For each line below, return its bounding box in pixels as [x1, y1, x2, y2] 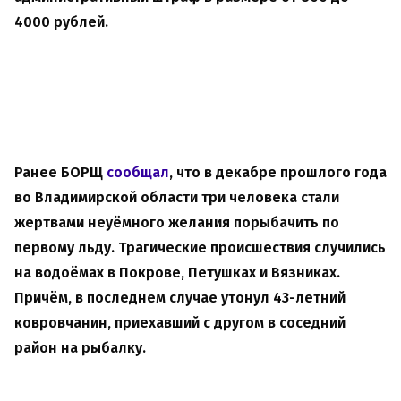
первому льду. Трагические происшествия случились [14, 239, 386, 257]
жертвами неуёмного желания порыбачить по [14, 214, 339, 232]
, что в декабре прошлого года [169, 164, 387, 182]
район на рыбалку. [14, 339, 149, 357]
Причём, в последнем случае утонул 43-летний [14, 289, 346, 307]
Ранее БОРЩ [14, 164, 107, 182]
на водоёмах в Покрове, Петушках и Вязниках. [14, 264, 344, 282]
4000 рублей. [14, 13, 108, 31]
